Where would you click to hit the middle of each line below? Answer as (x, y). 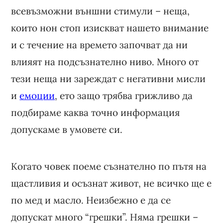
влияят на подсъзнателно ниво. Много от (105, 61)
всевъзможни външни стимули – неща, (101, 11)
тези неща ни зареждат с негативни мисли (109, 78)
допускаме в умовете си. (67, 129)
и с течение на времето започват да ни (100, 45)
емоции (37, 95)
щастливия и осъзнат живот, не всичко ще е (111, 183)
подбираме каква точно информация (96, 112)
